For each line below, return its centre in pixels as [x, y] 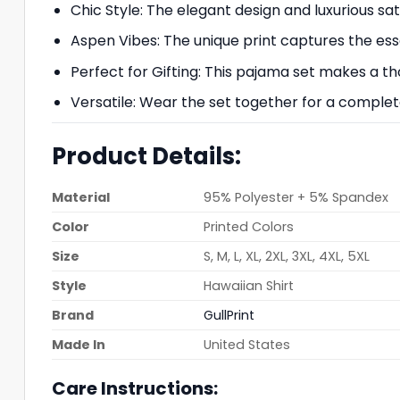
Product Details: [149, 156]
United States [247, 344]
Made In [79, 344]
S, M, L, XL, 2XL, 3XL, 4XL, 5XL [287, 256]
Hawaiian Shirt [249, 285]
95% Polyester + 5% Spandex [296, 197]
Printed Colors [249, 226]
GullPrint [229, 315]
